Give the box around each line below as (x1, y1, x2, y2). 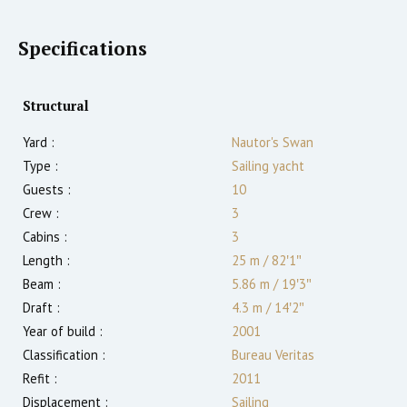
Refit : (23, 369, 57, 387)
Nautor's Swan (232, 133, 313, 151)
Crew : (23, 203, 59, 222)
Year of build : (23, 322, 103, 340)
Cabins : (23, 227, 67, 245)
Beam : (23, 274, 61, 293)
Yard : (23, 133, 55, 151)
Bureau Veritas (232, 345, 314, 363)
